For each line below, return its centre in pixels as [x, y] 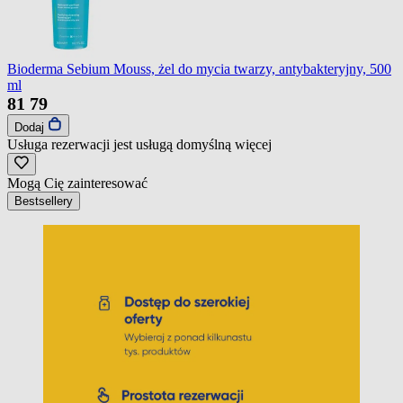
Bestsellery [44, 201]
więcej [253, 144]
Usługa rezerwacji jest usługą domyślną [121, 144]
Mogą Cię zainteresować [77, 183]
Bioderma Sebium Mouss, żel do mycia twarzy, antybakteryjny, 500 [199, 68]
